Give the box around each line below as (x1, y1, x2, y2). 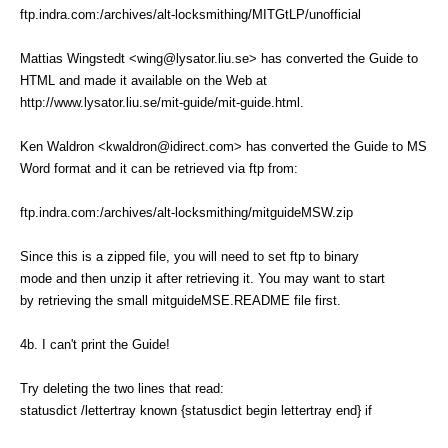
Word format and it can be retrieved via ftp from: (20, 160, 298, 176)
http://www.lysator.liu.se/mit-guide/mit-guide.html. (20, 94, 304, 110)
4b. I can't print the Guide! (20, 336, 170, 352)
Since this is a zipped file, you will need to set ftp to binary (20, 248, 359, 264)
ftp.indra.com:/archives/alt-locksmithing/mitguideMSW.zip (20, 204, 353, 220)
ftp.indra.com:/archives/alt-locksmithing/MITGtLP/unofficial (20, 6, 361, 22)
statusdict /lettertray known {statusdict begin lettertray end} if (20, 402, 372, 418)
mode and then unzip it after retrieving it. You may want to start (20, 270, 385, 286)
